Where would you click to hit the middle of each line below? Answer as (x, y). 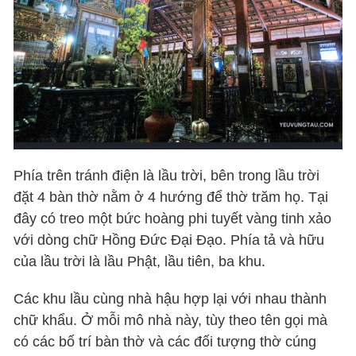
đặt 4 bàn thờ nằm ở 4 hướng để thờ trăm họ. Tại (171, 197)
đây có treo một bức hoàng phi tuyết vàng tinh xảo (173, 218)
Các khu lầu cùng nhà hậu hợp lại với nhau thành (170, 298)
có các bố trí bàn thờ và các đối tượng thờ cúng (165, 341)
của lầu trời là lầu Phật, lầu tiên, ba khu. (140, 261)
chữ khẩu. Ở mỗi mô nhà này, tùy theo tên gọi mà (171, 320)
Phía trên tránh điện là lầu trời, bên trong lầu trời (167, 175)
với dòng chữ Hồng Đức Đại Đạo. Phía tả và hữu (169, 240)
